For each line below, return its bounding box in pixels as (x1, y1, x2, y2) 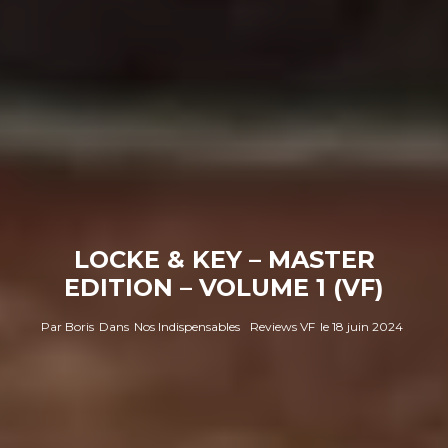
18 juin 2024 (331, 318, 403, 334)
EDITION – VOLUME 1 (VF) (64, 272, 384, 302)
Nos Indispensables (133, 318, 240, 334)
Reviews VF (249, 318, 315, 334)
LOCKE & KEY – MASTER (73, 244, 375, 274)
